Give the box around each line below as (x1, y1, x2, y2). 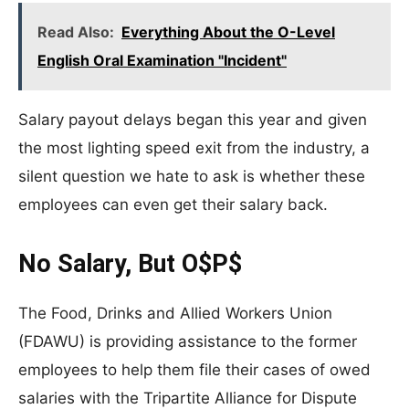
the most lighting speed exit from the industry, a (18, 139, 370, 157)
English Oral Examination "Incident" (37, 51, 287, 69)
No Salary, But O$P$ (18, 249, 242, 278)
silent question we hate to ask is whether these (18, 167, 365, 185)
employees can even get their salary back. (18, 195, 328, 214)
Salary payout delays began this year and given (18, 110, 367, 129)
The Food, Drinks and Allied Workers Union (18, 304, 332, 322)
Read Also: (37, 23, 114, 41)
